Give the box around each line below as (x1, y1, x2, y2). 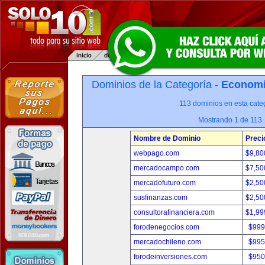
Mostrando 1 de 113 (198, 116, 262, 124)
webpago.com (134, 149, 179, 157)
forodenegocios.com (134, 223, 199, 231)
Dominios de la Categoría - (91, 79, 221, 91)
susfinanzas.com (134, 193, 188, 202)
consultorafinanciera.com (134, 208, 215, 216)
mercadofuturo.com (134, 179, 196, 187)
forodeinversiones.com (134, 253, 207, 261)
